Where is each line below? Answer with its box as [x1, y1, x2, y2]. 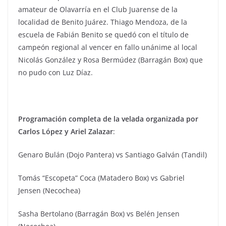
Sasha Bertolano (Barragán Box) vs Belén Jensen [18, 209, 180, 219]
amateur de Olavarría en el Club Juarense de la [18, 5, 178, 15]
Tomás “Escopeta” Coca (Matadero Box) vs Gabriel [18, 173, 185, 183]
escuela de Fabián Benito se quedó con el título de [18, 30, 189, 40]
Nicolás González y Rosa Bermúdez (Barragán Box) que [18, 55, 203, 65]
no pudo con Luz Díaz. [18, 68, 93, 78]
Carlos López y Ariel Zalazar [18, 127, 113, 137]
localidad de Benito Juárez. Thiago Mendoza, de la [18, 17, 187, 27]
